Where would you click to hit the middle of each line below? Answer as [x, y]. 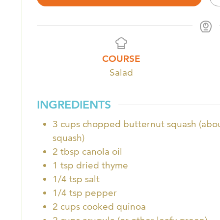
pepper [101, 193]
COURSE [121, 58]
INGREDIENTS [74, 105]
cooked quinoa [114, 207]
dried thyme [102, 165]
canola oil [102, 152]
